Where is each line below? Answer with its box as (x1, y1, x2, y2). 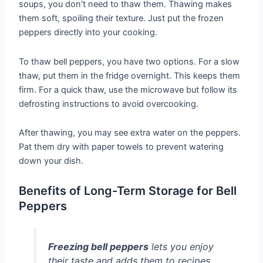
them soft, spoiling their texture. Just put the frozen (19, 13, 224, 24)
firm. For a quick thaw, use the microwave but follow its (19, 84, 238, 95)
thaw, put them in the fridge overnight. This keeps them (19, 70, 241, 81)
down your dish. (19, 156, 84, 167)
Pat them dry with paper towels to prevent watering (19, 141, 224, 153)
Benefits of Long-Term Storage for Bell (19, 183, 237, 198)
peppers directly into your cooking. (19, 27, 158, 38)
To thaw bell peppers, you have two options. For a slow (19, 56, 240, 67)
